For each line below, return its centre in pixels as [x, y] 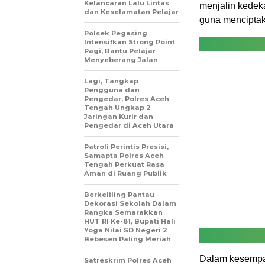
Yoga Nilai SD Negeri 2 [126, 230]
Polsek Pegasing [116, 33]
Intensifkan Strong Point [130, 42]
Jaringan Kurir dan [119, 116]
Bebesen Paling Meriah [127, 239]
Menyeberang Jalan [121, 59]
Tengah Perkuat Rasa [124, 164]
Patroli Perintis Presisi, [126, 146]
